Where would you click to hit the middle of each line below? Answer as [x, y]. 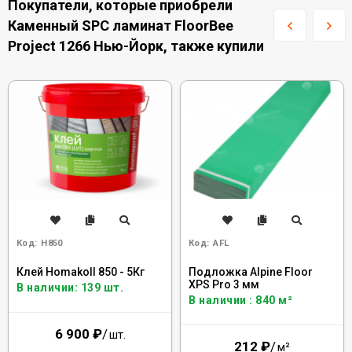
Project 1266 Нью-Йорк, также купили [136, 46]
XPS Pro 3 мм [224, 284]
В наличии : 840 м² [240, 300]
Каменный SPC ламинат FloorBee [121, 26]
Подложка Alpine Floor [251, 272]
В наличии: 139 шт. [70, 288]
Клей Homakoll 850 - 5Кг [81, 272]
